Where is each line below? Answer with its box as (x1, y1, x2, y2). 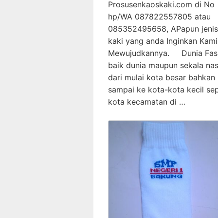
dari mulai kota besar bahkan (108, 72, 215, 82)
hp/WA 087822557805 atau (108, 11, 211, 21)
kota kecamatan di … (108, 96, 185, 107)
